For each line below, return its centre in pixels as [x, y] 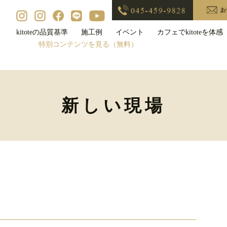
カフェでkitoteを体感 [190, 32]
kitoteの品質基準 [42, 32]
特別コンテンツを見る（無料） [88, 45]
